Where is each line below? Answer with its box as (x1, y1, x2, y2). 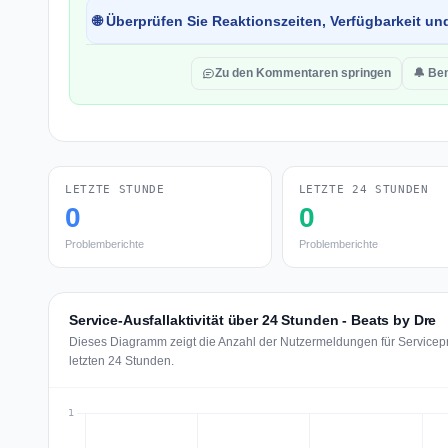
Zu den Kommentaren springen (215, 66, 391, 80)
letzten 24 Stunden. (69, 354, 174, 368)
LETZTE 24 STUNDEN (298, 183, 429, 196)
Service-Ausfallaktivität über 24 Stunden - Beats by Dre (69, 312, 437, 328)
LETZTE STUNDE (65, 183, 165, 196)
